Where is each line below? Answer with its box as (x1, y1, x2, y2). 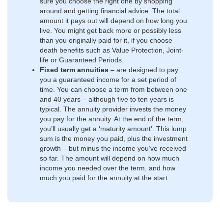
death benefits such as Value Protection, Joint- (40, 46, 184, 54)
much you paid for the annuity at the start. (40, 173, 171, 182)
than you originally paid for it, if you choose (40, 36, 172, 44)
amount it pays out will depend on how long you (40, 16, 187, 25)
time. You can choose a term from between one (40, 85, 187, 93)
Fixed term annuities (40, 65, 109, 74)
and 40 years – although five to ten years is (40, 95, 174, 103)
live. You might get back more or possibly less (40, 26, 181, 34)
